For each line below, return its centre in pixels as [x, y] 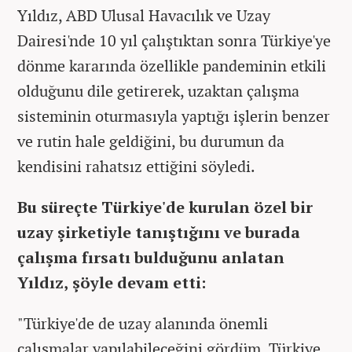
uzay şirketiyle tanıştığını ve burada [159, 232]
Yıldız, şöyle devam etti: [112, 282]
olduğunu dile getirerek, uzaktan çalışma [158, 90]
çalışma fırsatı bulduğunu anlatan [151, 257]
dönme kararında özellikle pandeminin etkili [172, 65]
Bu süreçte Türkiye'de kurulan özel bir [165, 207]
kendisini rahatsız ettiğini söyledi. [136, 166]
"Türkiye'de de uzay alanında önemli [143, 323]
